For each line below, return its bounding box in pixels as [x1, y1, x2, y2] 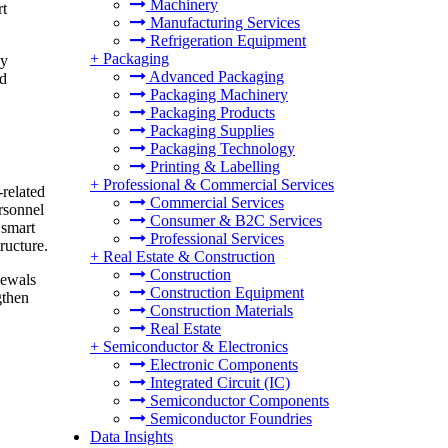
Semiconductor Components [146, 392, 329, 409]
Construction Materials [146, 302, 293, 319]
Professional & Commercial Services [103, 176, 334, 193]
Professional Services [146, 230, 284, 247]
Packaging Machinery [146, 86, 288, 103]
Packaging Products [146, 104, 275, 121]
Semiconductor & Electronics [103, 338, 288, 355]
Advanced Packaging [146, 68, 284, 85]
